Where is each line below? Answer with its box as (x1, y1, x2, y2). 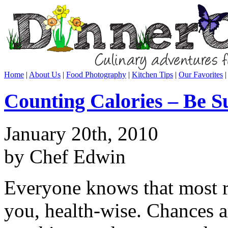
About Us (29, 70, 61, 79)
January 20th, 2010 (4, 123, 158, 145)
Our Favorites (179, 70, 223, 79)
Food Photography (66, 70, 126, 79)
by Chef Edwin (4, 146, 126, 168)
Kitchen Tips (132, 70, 173, 79)
